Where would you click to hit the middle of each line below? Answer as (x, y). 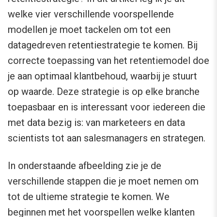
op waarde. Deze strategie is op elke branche (104, 92)
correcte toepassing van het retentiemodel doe (108, 61)
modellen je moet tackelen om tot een (89, 30)
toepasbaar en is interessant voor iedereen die (107, 107)
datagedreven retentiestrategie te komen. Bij (103, 45)
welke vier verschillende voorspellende (91, 14)
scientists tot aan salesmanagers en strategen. (107, 138)
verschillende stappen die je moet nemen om (103, 181)
